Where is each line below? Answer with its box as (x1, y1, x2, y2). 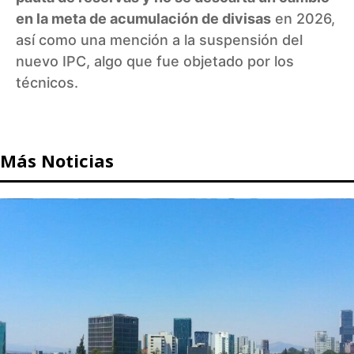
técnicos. (16, 73, 78, 91)
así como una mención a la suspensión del (16, 31, 303, 48)
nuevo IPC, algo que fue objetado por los (16, 52, 294, 70)
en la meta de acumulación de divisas (16, 9, 271, 27)
